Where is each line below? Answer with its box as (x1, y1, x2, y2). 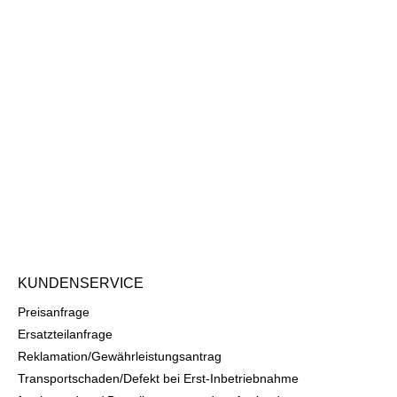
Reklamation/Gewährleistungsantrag (18, 349, 222, 364)
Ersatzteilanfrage (18, 327, 113, 342)
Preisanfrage (18, 305, 90, 320)
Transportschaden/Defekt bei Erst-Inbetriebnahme (18, 371, 299, 386)
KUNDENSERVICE (18, 276, 144, 292)
